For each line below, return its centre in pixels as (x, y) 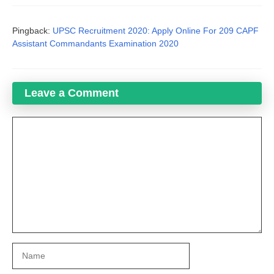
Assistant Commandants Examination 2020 (95, 44)
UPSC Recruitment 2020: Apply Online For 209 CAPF (156, 31)
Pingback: (32, 31)
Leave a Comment (72, 93)
